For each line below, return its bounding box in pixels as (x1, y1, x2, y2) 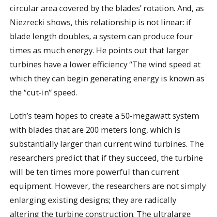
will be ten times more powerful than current (10, 166, 179, 178)
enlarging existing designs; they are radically (10, 194, 176, 206)
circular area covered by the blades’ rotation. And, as (10, 2, 204, 14)
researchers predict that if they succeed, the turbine (10, 152, 203, 164)
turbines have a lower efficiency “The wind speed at (10, 58, 201, 70)
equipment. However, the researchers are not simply (10, 180, 206, 192)
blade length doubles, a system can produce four (10, 30, 193, 42)
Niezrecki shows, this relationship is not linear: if (10, 16, 191, 28)
